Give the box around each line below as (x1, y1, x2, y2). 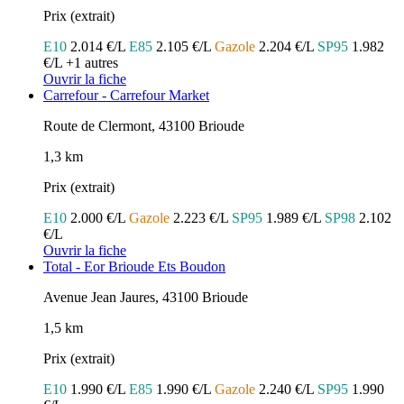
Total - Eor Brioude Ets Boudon (43, 259, 225, 275)
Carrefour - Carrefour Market (43, 87, 209, 104)
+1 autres (66, 55, 118, 71)
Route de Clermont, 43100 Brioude (43, 118, 244, 134)
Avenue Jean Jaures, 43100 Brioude (43, 289, 248, 306)
